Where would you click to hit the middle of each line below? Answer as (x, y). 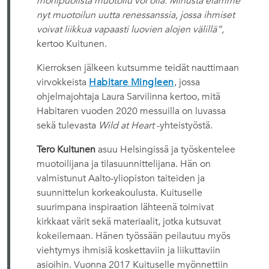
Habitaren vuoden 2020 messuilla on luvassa (131, 111)
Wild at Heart (126, 126)
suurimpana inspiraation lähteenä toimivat (125, 207)
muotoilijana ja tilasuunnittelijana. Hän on (124, 164)
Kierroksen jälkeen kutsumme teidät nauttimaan (138, 68)
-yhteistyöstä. (183, 126)
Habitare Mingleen (131, 83)
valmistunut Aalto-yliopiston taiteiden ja (121, 179)
